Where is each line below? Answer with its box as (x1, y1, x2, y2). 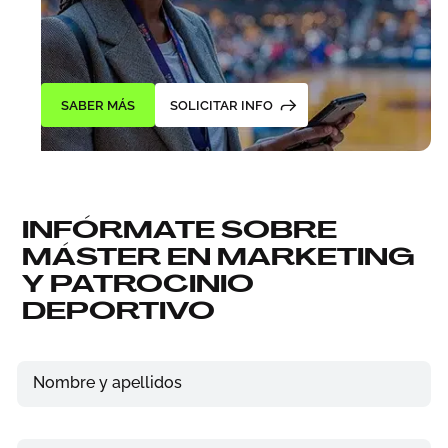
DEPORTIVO (22, 294, 216, 328)
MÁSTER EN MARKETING (22, 240, 415, 274)
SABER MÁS (60, 97, 135, 114)
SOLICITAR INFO (169, 97, 273, 114)
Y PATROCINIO (22, 267, 255, 301)
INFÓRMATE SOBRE (22, 213, 338, 247)
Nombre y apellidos (32, 373, 182, 393)
